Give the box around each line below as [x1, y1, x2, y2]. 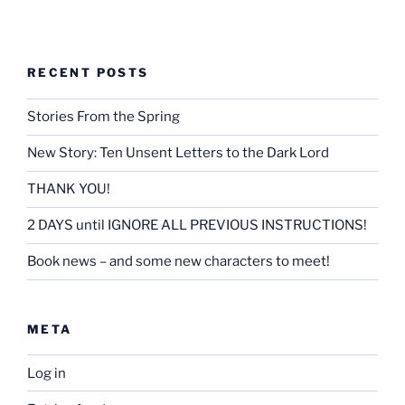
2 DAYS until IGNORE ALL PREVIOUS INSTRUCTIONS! [27, 217, 367, 234]
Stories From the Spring [27, 108, 180, 126]
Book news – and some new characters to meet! [27, 253, 330, 270]
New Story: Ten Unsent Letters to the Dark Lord [27, 145, 329, 162]
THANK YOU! [27, 181, 110, 198]
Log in [27, 364, 66, 381]
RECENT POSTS [27, 65, 149, 80]
